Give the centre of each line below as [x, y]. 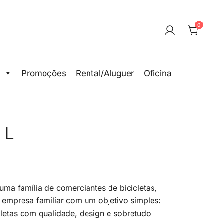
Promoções [44, 73]
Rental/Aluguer [105, 73]
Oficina [157, 73]
